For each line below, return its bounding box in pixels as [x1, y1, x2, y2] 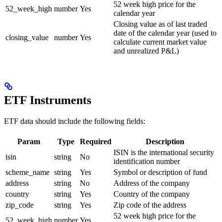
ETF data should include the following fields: [4, 117, 145, 126]
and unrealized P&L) [113, 47, 179, 55]
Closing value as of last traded [113, 20, 207, 29]
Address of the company [113, 179, 190, 188]
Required [80, 137, 111, 146]
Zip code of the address [113, 201, 186, 210]
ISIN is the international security [113, 148, 214, 157]
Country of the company [113, 190, 190, 199]
